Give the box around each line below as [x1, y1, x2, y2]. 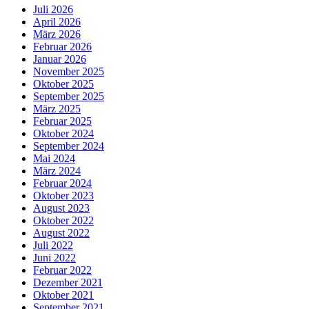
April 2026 [33, 15, 81, 28]
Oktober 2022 [33, 214, 94, 226]
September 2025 [33, 90, 104, 102]
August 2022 [33, 226, 90, 239]
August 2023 [33, 201, 90, 214]
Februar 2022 [33, 263, 92, 276]
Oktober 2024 [33, 127, 94, 139]
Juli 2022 [33, 239, 73, 251]
